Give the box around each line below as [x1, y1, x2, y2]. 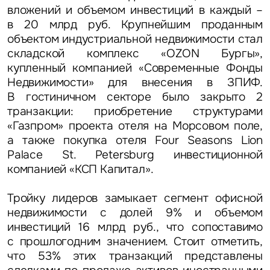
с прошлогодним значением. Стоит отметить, [7, 233, 263, 249]
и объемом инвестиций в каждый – [60, 2, 263, 17]
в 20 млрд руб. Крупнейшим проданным [7, 16, 263, 32]
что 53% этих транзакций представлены [7, 248, 263, 263]
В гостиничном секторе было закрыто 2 [7, 89, 263, 104]
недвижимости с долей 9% [7, 204, 182, 220]
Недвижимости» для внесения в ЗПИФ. [7, 74, 263, 90]
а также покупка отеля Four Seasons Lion [7, 132, 263, 148]
